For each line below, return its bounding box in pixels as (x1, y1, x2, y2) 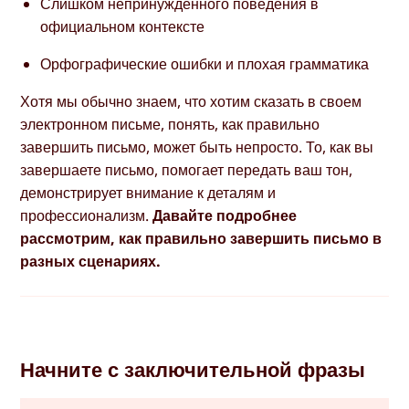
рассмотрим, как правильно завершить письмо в (20, 228, 383, 249)
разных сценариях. (20, 251, 162, 272)
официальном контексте (40, 16, 205, 37)
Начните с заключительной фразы (20, 354, 366, 383)
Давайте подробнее (152, 205, 298, 226)
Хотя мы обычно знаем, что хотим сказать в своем (20, 91, 362, 112)
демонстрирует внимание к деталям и (20, 183, 277, 204)
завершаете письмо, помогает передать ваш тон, (20, 160, 353, 181)
